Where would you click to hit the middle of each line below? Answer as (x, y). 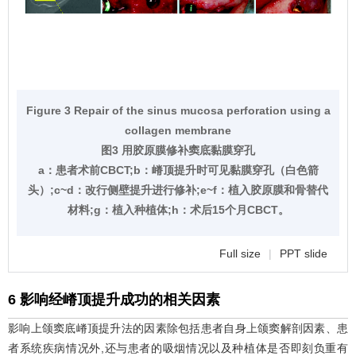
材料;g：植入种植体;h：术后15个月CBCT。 (178, 210)
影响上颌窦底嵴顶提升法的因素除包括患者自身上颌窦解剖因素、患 (178, 329)
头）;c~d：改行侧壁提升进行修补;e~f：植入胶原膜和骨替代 (178, 190)
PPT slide (304, 254)
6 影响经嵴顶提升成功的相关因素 (114, 300)
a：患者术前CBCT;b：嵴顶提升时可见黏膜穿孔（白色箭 (178, 170)
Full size (240, 254)
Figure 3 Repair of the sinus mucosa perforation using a (178, 111)
